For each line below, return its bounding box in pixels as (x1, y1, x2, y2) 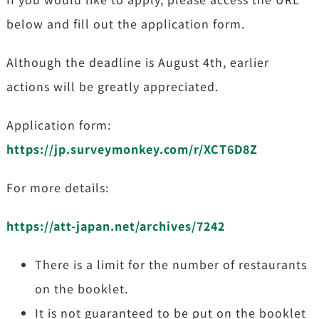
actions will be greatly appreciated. (6, 77, 219, 95)
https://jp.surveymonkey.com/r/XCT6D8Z (6, 140, 258, 157)
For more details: (6, 178, 109, 196)
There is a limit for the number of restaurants (34, 255, 307, 273)
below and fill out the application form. (6, 14, 245, 32)
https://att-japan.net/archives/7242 (6, 216, 225, 234)
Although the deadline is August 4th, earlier (6, 53, 269, 70)
